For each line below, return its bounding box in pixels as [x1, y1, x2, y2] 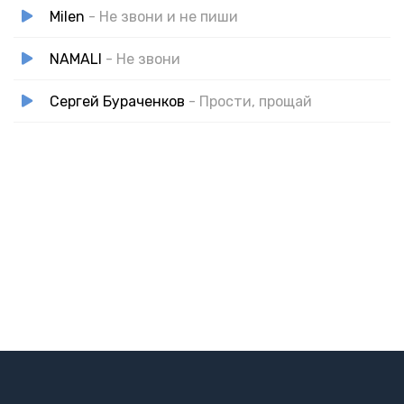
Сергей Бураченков [50, 92, 185, 110]
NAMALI [50, 50, 102, 68]
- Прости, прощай [188, 92, 312, 110]
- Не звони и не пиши [88, 7, 238, 25]
